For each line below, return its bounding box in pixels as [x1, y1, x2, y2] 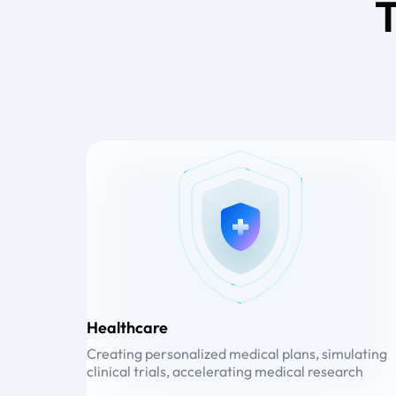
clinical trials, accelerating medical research [87, 362, 363, 380]
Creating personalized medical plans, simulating [87, 345, 387, 362]
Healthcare [87, 317, 168, 338]
